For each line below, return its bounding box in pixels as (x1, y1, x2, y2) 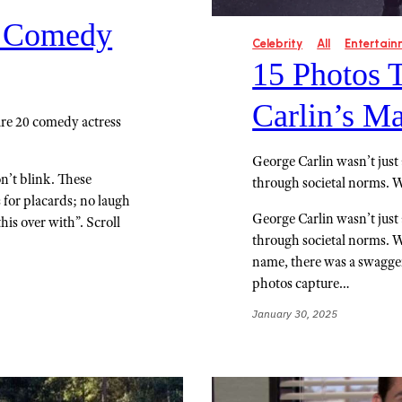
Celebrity (252, 36, 303, 50)
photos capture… (252, 274, 351, 292)
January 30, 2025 (252, 306, 338, 320)
